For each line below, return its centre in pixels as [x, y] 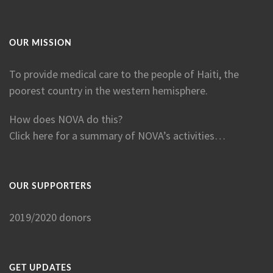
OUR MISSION [41, 43]
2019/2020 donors [50, 217]
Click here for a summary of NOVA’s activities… [117, 136]
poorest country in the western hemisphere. [108, 90]
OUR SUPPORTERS [51, 186]
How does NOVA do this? [66, 119]
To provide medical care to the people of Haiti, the [124, 74]
